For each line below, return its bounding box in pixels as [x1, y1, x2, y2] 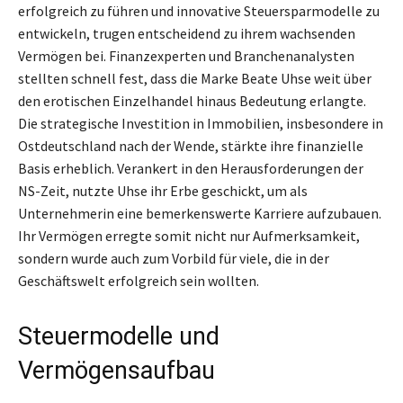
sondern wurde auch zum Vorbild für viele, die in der [18, 248, 329, 267]
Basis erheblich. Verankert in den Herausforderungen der [18, 158, 363, 177]
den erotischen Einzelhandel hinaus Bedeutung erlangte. [18, 91, 366, 110]
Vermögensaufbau [18, 355, 215, 385]
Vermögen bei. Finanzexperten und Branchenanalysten [18, 46, 354, 65]
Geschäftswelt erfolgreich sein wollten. [18, 271, 259, 290]
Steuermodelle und [18, 321, 219, 351]
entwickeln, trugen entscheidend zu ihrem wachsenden [18, 23, 355, 42]
